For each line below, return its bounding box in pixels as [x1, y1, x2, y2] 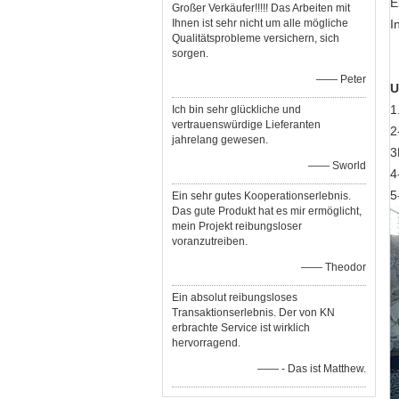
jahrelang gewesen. [172, 134, 268, 146]
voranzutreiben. [172, 235, 248, 248]
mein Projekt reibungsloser [172, 220, 302, 232]
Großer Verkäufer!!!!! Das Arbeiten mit [172, 2, 350, 14]
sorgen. [172, 47, 208, 60]
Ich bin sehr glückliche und [172, 103, 301, 116]
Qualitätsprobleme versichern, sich [172, 32, 339, 45]
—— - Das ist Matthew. [257, 362, 366, 375]
